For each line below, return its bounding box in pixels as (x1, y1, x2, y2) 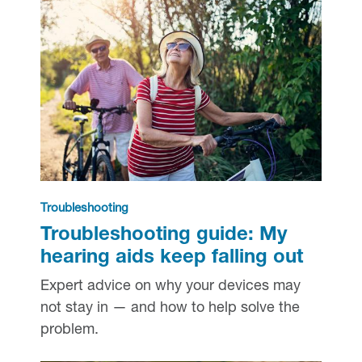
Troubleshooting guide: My (40, 225, 287, 246)
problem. (40, 322, 99, 338)
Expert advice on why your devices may (40, 279, 301, 294)
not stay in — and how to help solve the (40, 301, 300, 316)
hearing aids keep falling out (40, 248, 303, 268)
